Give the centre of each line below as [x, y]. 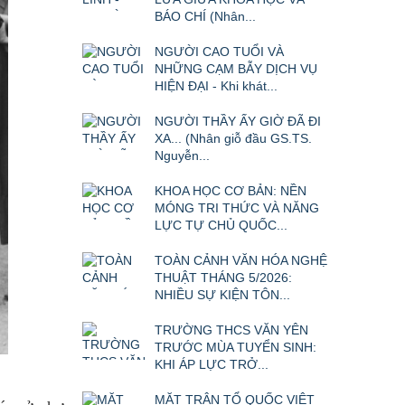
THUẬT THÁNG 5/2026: [223, 278]
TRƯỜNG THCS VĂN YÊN [231, 330]
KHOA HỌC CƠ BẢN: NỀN [231, 191]
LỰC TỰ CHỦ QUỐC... [221, 226]
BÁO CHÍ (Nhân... [205, 17]
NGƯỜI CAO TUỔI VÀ [219, 52]
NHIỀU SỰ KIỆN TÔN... [222, 295]
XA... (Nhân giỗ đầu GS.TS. [233, 139]
